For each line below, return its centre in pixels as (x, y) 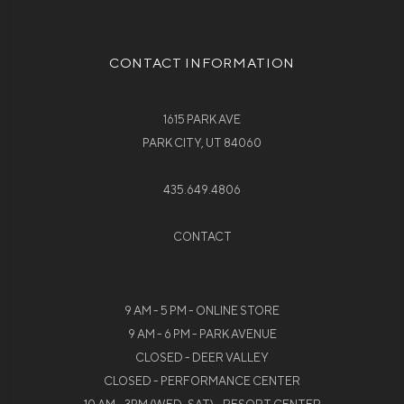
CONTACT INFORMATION (202, 63)
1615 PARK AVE (202, 120)
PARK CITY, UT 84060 (202, 143)
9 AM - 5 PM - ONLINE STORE (202, 311)
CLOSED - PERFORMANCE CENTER (202, 381)
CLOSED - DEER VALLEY (202, 358)
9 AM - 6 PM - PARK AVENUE (202, 335)
